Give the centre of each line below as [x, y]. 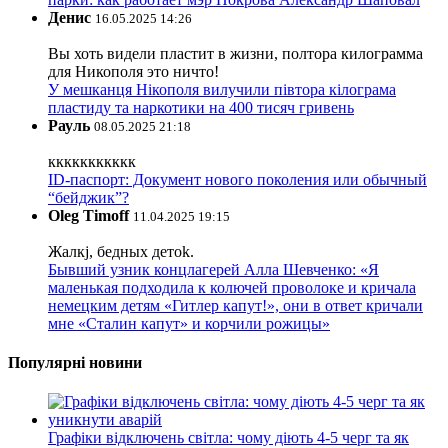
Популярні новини [75, 362]
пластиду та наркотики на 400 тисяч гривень [201, 107]
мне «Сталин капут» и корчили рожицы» [189, 323]
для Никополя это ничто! [133, 71]
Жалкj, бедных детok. [121, 251]
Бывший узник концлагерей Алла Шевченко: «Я [213, 269]
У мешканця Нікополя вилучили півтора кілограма [222, 89]
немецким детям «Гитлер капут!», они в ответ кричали [235, 305]
